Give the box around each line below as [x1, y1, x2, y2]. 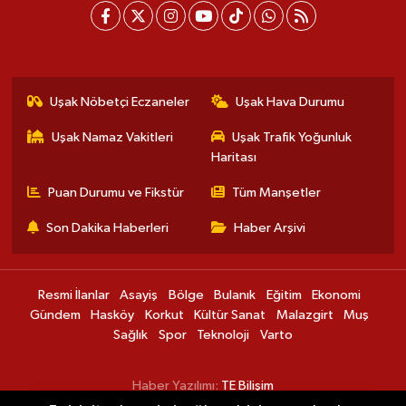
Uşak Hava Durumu [236, 95, 344, 110]
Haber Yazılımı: [132, 379, 221, 393]
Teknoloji [197, 328, 250, 343]
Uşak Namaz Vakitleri [52, 130, 174, 145]
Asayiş [120, 288, 158, 303]
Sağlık [113, 328, 149, 343]
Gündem [29, 308, 81, 323]
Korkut [144, 308, 184, 323]
